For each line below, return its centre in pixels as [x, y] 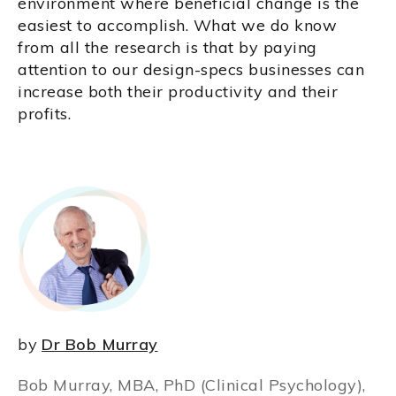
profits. [44, 113]
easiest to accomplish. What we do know [177, 25]
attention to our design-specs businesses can [191, 69]
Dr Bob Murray [100, 344]
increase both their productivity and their [178, 91]
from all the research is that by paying [168, 47]
